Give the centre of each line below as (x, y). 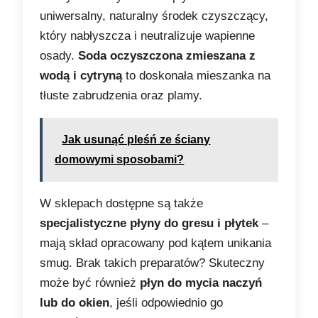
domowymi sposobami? (120, 160)
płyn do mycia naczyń (201, 283)
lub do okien (75, 303)
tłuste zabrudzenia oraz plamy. (121, 96)
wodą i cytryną (81, 76)
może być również (90, 283)
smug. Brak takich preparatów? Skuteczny (153, 263)
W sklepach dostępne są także (122, 204)
